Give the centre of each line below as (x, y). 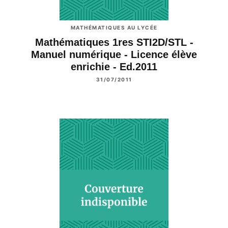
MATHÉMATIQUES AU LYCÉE (114, 27)
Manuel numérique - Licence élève (114, 55)
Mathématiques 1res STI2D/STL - (114, 42)
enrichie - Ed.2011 (114, 67)
